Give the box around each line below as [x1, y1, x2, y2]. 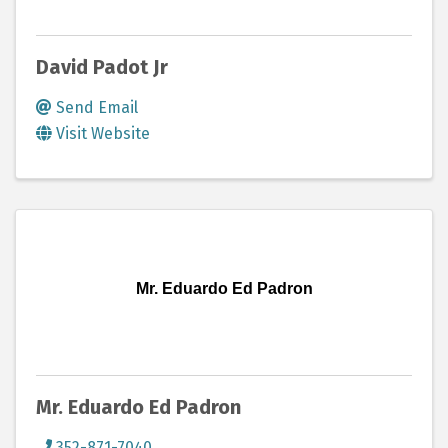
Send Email [56, 98, 138, 118]
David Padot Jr [36, 55, 168, 80]
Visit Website [56, 124, 150, 144]
